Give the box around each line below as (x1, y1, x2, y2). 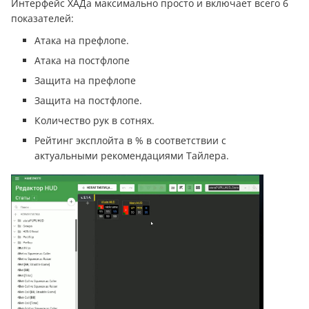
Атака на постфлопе (34, 54, 130, 68)
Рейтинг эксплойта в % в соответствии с (34, 134, 226, 148)
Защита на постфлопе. (34, 94, 142, 108)
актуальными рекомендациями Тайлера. (34, 149, 229, 163)
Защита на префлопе (34, 74, 136, 88)
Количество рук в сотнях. (34, 114, 160, 128)
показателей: (11, 12, 74, 26)
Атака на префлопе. (34, 34, 129, 48)
